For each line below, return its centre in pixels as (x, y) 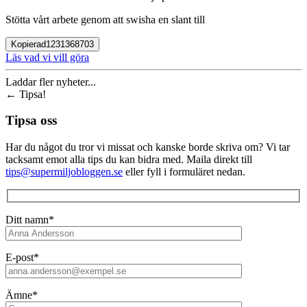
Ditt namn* (30, 219)
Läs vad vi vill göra (47, 57)
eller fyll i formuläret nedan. (184, 172)
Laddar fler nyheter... (51, 82)
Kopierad (28, 44)
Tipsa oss (31, 121)
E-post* (22, 257)
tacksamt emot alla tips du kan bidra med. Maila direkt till (129, 160)
